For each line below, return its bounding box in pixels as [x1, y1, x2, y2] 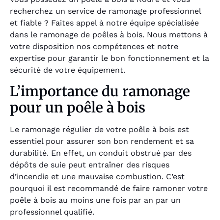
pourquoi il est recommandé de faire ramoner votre [10, 183, 208, 193]
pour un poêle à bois [10, 98, 145, 116]
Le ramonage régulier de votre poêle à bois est [10, 124, 189, 134]
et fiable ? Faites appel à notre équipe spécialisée [10, 18, 199, 28]
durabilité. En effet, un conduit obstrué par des [10, 148, 192, 158]
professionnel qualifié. [10, 207, 94, 217]
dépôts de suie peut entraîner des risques [10, 160, 169, 169]
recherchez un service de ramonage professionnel [10, 6, 201, 16]
